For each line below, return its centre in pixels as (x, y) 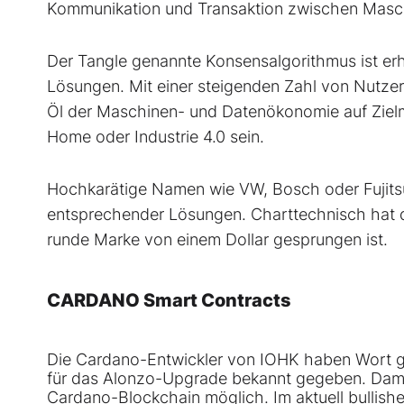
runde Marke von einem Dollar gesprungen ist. (217, 240)
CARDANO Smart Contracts (169, 301)
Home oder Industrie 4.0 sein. (156, 137)
